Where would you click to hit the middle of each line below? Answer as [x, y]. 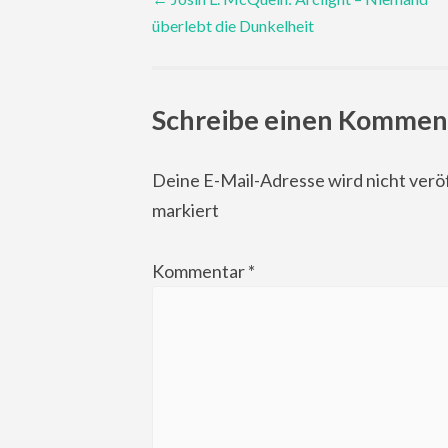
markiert [185, 210]
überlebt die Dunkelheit [233, 25]
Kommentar [200, 270]
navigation [235, 47]
